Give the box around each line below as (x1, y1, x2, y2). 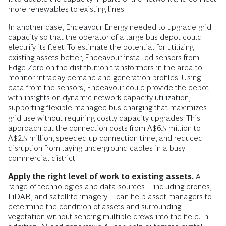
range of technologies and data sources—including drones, (8, 182, 211, 191)
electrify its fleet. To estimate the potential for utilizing (8, 42, 194, 51)
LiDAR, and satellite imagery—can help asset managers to (8, 192, 212, 201)
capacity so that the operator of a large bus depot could (8, 32, 202, 41)
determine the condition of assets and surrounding (8, 202, 181, 211)
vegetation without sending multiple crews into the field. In (8, 212, 208, 221)
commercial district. (8, 153, 77, 162)
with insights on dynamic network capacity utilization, (8, 93, 190, 102)
